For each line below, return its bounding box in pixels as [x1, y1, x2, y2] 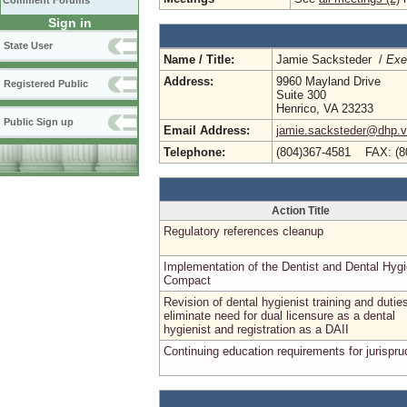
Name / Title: [164, 53, 234, 66]
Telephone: [164, 145, 225, 159]
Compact [164, 273, 211, 287]
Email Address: [164, 124, 250, 137]
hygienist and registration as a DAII [164, 323, 349, 336]
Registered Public [4, 78, 88, 89]
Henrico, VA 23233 [276, 102, 373, 115]
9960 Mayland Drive [276, 74, 381, 88]
